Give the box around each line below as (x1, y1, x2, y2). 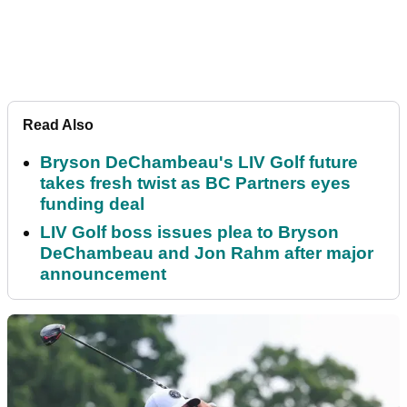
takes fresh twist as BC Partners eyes (40, 174, 351, 194)
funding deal (40, 194, 144, 214)
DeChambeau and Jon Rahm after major (40, 243, 373, 263)
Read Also (23, 117, 94, 134)
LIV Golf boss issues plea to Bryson (40, 223, 339, 243)
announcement (40, 264, 166, 284)
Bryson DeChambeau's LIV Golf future (40, 153, 358, 173)
